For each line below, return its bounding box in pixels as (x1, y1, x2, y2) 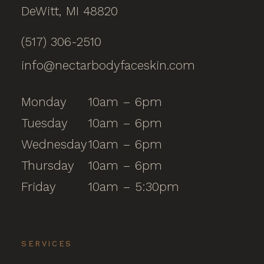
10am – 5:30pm (88, 179, 179, 194)
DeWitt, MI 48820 (21, 4, 118, 18)
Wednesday (21, 137, 87, 151)
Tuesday (21, 115, 68, 130)
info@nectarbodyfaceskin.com (21, 58, 195, 72)
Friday (21, 179, 56, 194)
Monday (21, 94, 67, 109)
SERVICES (21, 239, 72, 248)
